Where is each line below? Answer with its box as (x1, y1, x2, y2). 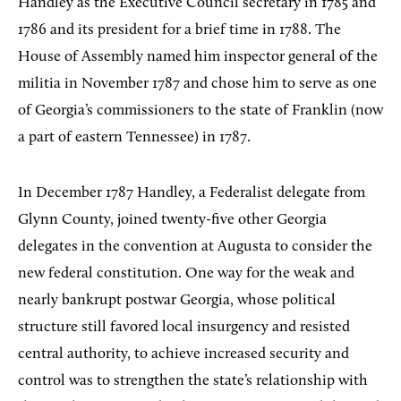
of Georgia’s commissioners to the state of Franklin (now (18, 102, 383, 118)
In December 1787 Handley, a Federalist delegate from (18, 184, 365, 200)
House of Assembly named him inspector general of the (18, 48, 378, 64)
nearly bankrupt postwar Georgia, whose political (18, 292, 336, 308)
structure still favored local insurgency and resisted (18, 319, 350, 335)
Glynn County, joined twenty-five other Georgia (18, 211, 327, 227)
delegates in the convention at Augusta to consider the (18, 238, 372, 254)
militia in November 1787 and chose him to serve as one (18, 75, 377, 91)
